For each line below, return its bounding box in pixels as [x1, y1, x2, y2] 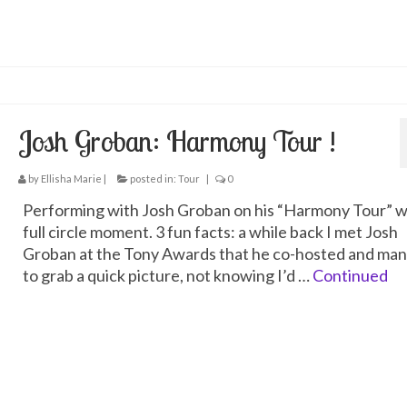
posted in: [127, 172, 178, 184]
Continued [312, 264, 388, 285]
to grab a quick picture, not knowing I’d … [22, 264, 313, 285]
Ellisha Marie [40, 172, 102, 184]
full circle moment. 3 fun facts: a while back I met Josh [22, 221, 398, 242]
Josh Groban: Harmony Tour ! [17, 122, 336, 159]
